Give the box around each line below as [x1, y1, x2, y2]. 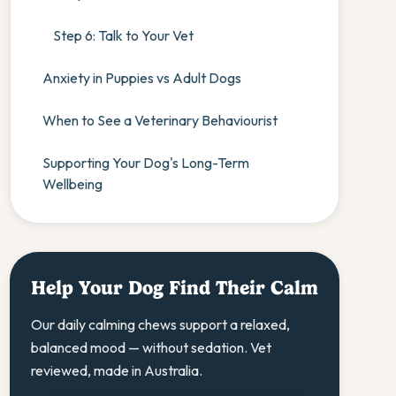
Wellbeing [42, 175, 103, 193]
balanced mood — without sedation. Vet [30, 339, 271, 356]
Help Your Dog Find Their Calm [30, 276, 318, 300]
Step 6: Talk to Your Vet [52, 27, 194, 44]
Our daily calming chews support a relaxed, [30, 316, 290, 333]
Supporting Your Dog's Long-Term [42, 154, 249, 171]
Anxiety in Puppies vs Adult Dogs [42, 69, 241, 87]
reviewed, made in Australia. [30, 362, 202, 379]
